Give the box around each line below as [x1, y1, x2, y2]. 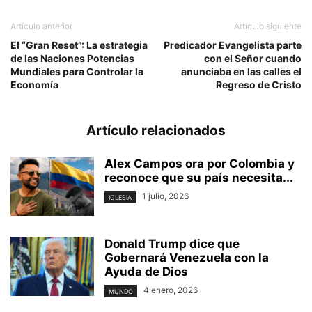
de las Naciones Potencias [10, 52, 134, 65]
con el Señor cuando [204, 52, 302, 65]
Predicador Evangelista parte [164, 39, 302, 52]
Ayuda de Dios [104, 265, 188, 279]
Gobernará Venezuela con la [104, 251, 269, 265]
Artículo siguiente [234, 21, 302, 32]
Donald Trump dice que [104, 237, 240, 251]
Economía [10, 79, 58, 91]
